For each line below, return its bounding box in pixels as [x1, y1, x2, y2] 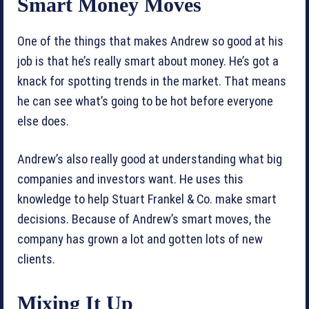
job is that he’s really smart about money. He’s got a [17, 54, 279, 70]
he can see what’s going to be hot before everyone [17, 94, 273, 110]
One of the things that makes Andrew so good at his [17, 34, 283, 50]
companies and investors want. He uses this [17, 172, 243, 188]
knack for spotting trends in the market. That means [17, 74, 286, 90]
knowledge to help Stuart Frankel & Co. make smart [17, 192, 277, 208]
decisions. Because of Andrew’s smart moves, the [17, 212, 271, 228]
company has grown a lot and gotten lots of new [17, 232, 263, 248]
